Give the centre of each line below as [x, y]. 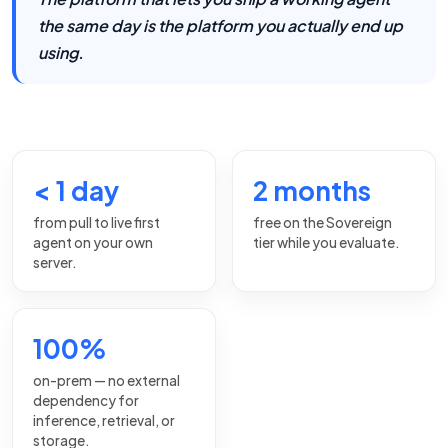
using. [61, 53]
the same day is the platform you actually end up [220, 26]
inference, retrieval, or [104, 421]
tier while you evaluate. [326, 243]
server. [55, 263]
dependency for [86, 401]
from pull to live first [96, 223]
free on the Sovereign [322, 223]
